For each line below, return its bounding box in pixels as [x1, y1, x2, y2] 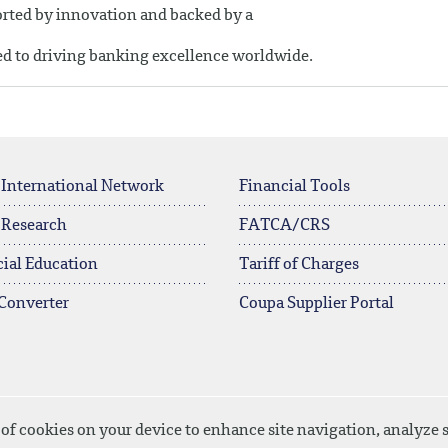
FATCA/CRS [239, 218, 330, 234]
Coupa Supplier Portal [239, 296, 394, 312]
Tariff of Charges [239, 257, 359, 273]
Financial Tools [239, 179, 350, 195]
